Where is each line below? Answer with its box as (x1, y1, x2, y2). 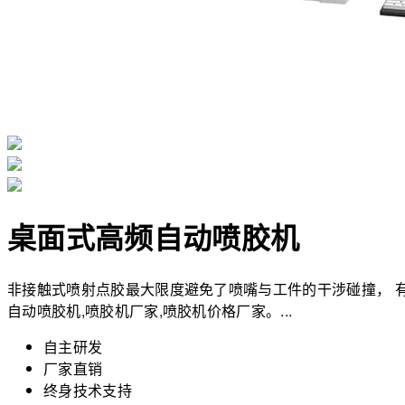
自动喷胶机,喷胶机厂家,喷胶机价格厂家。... (7, 299, 293, 321)
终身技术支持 (43, 379, 132, 400)
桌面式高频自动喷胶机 (7, 216, 300, 259)
